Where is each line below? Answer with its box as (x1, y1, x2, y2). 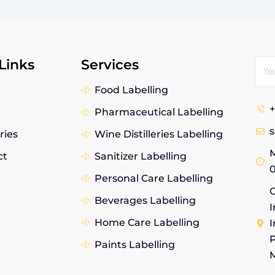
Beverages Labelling (95, 194, 196, 206)
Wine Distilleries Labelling (95, 128, 223, 140)
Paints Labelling (95, 238, 175, 250)
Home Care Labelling (95, 216, 199, 228)
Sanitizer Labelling (95, 150, 187, 162)
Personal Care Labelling (95, 172, 213, 184)
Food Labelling (95, 83, 168, 96)
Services (80, 56, 139, 73)
